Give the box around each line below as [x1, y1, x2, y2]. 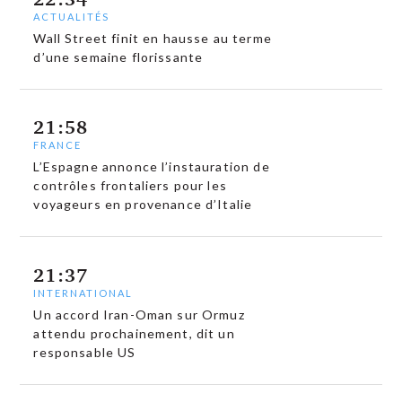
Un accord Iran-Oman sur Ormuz [33, 306, 245, 322]
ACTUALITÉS [33, 10, 110, 22]
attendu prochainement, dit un [33, 325, 235, 341]
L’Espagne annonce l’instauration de [33, 159, 270, 175]
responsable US [33, 344, 136, 360]
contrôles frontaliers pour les [33, 178, 227, 194]
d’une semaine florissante [33, 48, 204, 65]
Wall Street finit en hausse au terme [33, 30, 272, 46]
